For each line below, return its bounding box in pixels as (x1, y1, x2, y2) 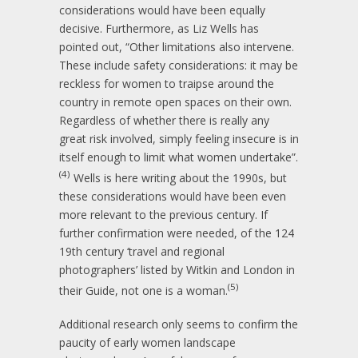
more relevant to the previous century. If (59, 206, 268, 222)
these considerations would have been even (59, 188, 286, 204)
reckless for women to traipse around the (59, 75, 274, 91)
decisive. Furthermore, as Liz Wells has (59, 20, 259, 36)
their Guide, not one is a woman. (59, 282, 228, 298)
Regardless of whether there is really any (59, 112, 269, 128)
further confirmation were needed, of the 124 (59, 225, 294, 241)
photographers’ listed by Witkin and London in (59, 261, 295, 277)
